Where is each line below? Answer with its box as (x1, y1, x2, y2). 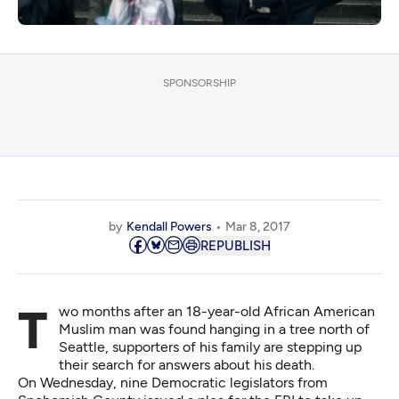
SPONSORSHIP (163, 76, 236, 89)
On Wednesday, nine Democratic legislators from (18, 373, 328, 391)
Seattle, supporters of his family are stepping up (59, 338, 362, 355)
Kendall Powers (126, 218, 212, 234)
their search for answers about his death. (59, 355, 314, 373)
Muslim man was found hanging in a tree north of (59, 320, 370, 338)
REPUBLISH (199, 237, 271, 254)
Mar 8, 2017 (225, 218, 290, 234)
